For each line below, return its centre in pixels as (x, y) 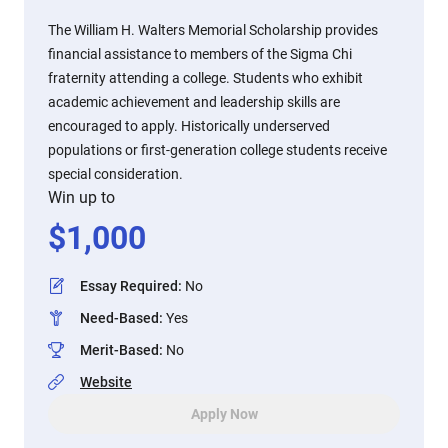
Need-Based (119, 318)
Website (106, 382)
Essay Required (129, 286)
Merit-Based (119, 350)
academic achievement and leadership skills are (194, 102)
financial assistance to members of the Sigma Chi (200, 54)
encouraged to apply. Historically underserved (189, 126)
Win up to (81, 197)
